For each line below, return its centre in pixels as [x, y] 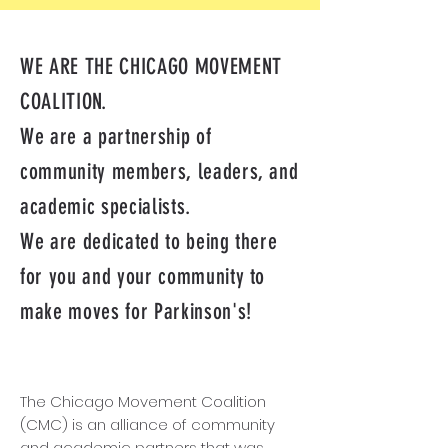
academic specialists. [108, 206]
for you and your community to [143, 276]
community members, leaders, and [159, 171]
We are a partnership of [116, 136]
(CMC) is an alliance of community [147, 424]
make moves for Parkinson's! [136, 311]
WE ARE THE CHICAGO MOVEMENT [151, 66]
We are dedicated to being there [149, 241]
